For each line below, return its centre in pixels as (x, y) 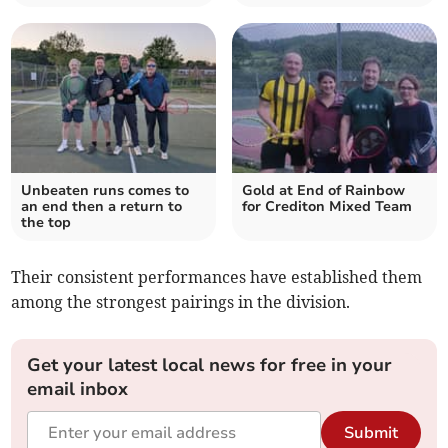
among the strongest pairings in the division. (181, 302)
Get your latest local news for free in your (210, 365)
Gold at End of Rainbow (323, 191)
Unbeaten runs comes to (105, 191)
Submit (370, 433)
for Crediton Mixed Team (327, 207)
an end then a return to (102, 207)
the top (46, 223)
